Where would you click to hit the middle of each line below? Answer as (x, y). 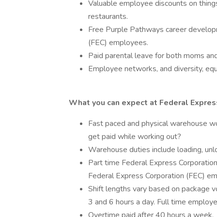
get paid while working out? (135, 137)
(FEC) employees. (118, 43)
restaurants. (108, 16)
